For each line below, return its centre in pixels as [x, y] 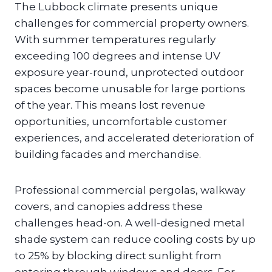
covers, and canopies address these [109, 207]
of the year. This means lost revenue [110, 105]
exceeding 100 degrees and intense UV [117, 56]
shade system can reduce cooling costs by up [135, 240]
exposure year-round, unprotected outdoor [129, 73]
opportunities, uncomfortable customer [121, 122]
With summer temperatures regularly [115, 40]
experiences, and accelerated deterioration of [134, 138]
